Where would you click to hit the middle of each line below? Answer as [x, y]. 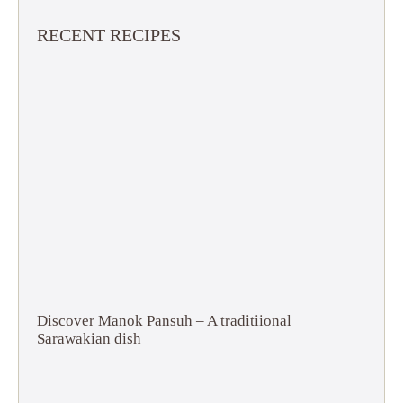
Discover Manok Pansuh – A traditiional [164, 321]
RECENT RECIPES [109, 35]
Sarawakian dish [89, 339]
